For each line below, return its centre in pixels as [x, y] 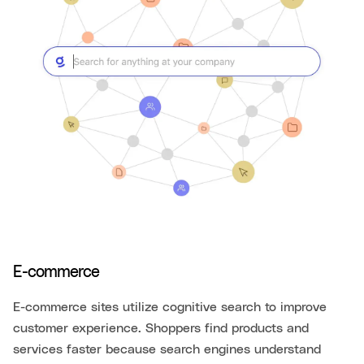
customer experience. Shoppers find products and [161, 328]
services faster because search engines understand [167, 349]
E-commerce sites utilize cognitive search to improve [170, 307]
